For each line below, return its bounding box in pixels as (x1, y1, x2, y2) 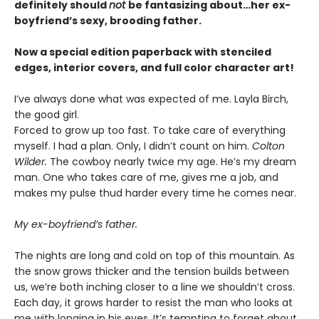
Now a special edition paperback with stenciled (14, 45, 271, 60)
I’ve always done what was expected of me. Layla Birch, (14, 92, 288, 107)
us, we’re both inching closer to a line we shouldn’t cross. (14, 280, 295, 295)
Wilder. (14, 155, 47, 169)
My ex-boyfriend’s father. (14, 217, 137, 232)
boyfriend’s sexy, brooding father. (14, 14, 202, 28)
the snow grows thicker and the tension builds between (14, 264, 289, 279)
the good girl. (14, 108, 79, 122)
